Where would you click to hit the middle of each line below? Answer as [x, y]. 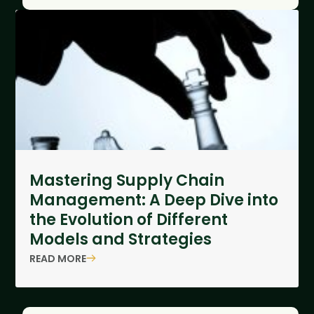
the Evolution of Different [129, 220]
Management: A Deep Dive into [154, 200]
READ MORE [58, 258]
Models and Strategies [121, 240]
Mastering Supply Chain [127, 181]
